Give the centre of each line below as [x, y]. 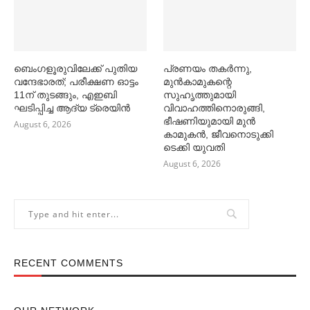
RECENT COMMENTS [69, 263]
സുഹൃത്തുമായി [200, 95]
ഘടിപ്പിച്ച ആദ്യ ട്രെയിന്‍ [72, 108]
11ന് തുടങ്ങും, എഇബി [65, 95]
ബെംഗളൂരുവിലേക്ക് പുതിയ [75, 69]
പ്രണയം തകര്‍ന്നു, [208, 69]
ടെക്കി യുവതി [194, 148]
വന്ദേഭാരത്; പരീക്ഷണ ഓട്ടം [76, 82]
